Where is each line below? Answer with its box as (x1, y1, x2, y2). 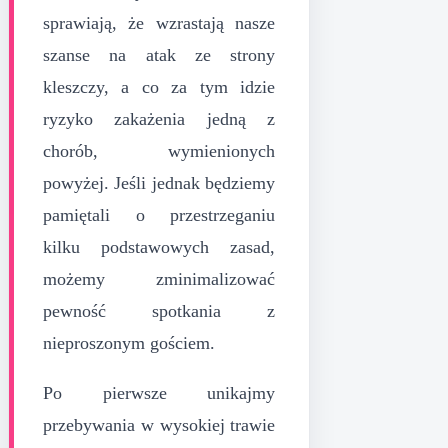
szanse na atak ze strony (43, 44, 276, 65)
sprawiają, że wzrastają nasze (43, 12, 276, 33)
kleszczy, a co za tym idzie (43, 76, 276, 97)
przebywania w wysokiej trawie (43, 414, 276, 435)
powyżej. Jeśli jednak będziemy (43, 172, 276, 193)
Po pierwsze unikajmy (43, 382, 276, 403)
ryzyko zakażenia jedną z (43, 108, 276, 129)
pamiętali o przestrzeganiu (43, 204, 276, 225)
